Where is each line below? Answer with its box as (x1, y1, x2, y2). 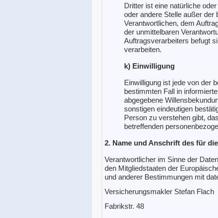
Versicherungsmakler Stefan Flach (105, 187, 214, 196)
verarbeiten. (124, 45, 162, 54)
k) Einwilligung (124, 61, 175, 70)
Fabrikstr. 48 (105, 201, 144, 210)
